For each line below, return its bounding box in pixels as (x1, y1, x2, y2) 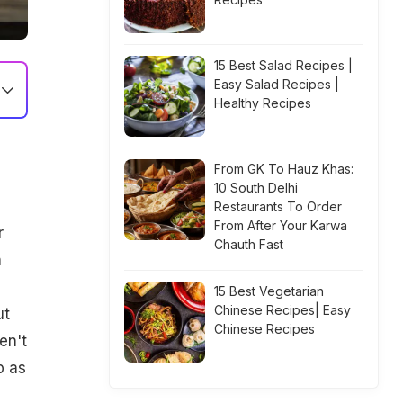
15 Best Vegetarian (214, 283, 324, 299)
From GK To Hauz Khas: (214, 161, 354, 176)
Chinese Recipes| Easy (214, 302, 351, 318)
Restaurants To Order (214, 199, 342, 214)
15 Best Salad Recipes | (214, 58, 353, 73)
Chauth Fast (214, 237, 283, 252)
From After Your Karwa (214, 218, 347, 233)
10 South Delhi (214, 180, 298, 195)
